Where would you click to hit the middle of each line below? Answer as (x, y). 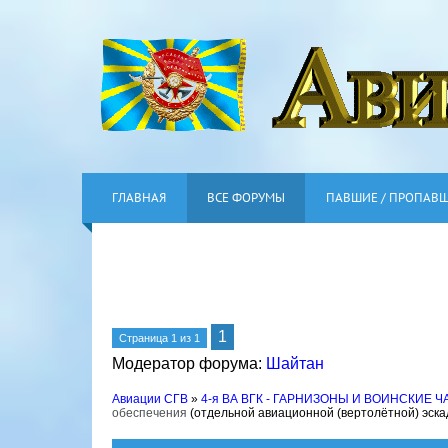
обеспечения (149, 413)
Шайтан (295, 363)
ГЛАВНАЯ (139, 197)
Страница (145, 338)
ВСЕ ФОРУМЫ (246, 197)
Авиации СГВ (150, 399)
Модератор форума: (189, 363)
